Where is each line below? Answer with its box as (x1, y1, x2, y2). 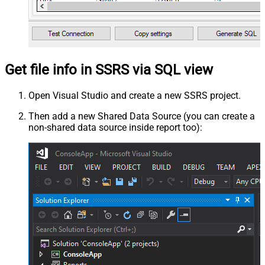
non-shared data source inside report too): (28, 122, 202, 134)
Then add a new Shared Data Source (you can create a (28, 111, 255, 122)
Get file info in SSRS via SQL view (5, 62, 213, 79)
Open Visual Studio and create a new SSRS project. (28, 90, 241, 102)
